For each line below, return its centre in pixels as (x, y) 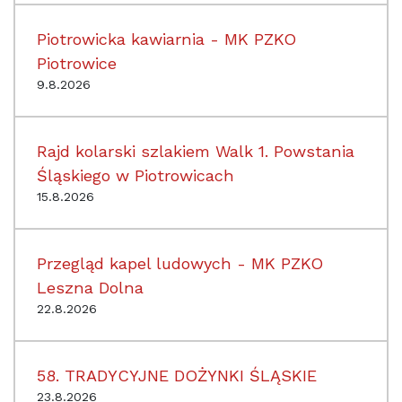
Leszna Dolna (90, 287)
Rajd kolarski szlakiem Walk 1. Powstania (196, 151)
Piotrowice (77, 63)
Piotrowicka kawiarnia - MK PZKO (166, 39)
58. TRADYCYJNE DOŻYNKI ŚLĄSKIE (177, 375)
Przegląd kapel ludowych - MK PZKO (180, 263)
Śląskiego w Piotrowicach (135, 175)
